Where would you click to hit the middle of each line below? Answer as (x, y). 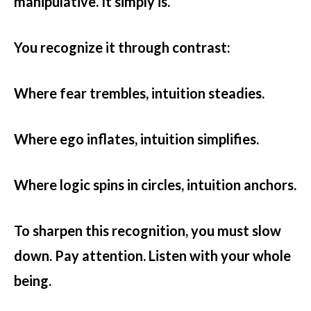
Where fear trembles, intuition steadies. (139, 93)
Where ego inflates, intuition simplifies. (136, 139)
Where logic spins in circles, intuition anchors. (155, 185)
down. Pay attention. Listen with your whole (152, 256)
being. (33, 281)
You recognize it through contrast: (122, 48)
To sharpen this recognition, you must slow (148, 231)
